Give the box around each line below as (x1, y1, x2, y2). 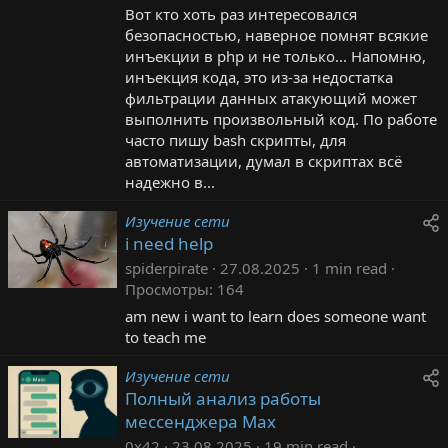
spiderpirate (125, 257, 208, 278)
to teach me (125, 326, 206, 347)
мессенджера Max (125, 409, 276, 433)
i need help (125, 231, 213, 255)
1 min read (312, 257, 387, 278)
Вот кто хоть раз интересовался (125, 3, 357, 24)
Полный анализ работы (125, 386, 321, 410)
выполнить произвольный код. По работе (125, 108, 437, 129)
